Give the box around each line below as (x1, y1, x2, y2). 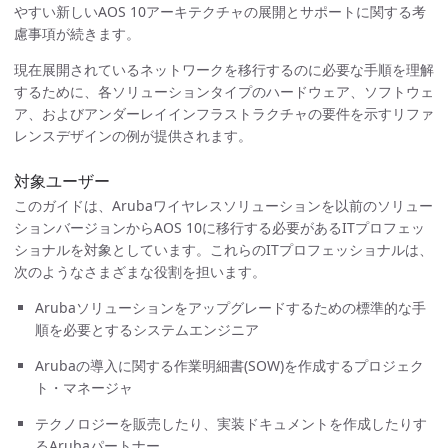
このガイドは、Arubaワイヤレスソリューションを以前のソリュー (14, 196, 433, 215)
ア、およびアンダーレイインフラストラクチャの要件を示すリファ (14, 104, 434, 123)
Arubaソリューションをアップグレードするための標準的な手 (35, 298, 426, 317)
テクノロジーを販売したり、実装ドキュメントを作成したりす (35, 414, 427, 433)
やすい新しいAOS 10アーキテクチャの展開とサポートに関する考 (14, 2, 426, 21)
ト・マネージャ (35, 378, 133, 397)
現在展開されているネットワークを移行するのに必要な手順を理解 (14, 60, 434, 79)
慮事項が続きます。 (14, 24, 140, 43)
